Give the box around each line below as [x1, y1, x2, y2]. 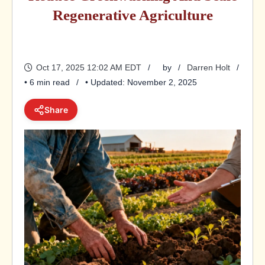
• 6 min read [24, 77, 70, 87]
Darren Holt [187, 63, 230, 72]
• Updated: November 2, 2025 [85, 77, 197, 87]
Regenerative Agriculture [52, 7, 213, 24]
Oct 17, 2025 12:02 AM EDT [36, 63, 141, 72]
